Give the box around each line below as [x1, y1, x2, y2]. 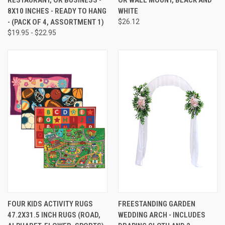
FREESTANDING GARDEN [118, 199, 195, 208]
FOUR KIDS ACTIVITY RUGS [8, 199, 93, 208]
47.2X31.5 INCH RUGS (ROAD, [8, 210, 100, 219]
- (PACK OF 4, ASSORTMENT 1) [8, 17, 104, 27]
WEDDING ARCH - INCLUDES [118, 210, 205, 219]
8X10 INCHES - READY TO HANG [8, 6, 106, 16]
